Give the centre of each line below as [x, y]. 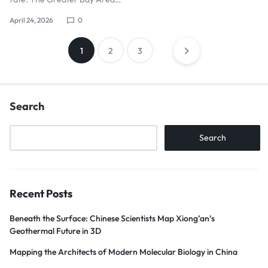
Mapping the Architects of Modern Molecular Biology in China [124, 252]
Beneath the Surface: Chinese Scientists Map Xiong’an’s [112, 218]
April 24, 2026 [31, 20]
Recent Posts [41, 194]
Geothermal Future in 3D [55, 231]
